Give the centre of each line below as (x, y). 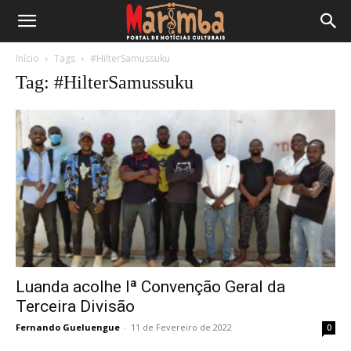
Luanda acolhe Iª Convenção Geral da (150, 287)
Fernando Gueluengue (68, 327)
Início (27, 58)
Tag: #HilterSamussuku (105, 82)
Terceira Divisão (75, 307)
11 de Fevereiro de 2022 (181, 327)
